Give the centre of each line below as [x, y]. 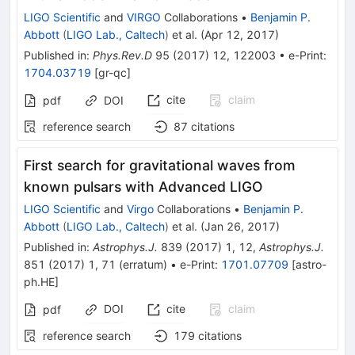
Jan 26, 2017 [240, 226]
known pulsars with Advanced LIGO [143, 186]
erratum [143, 264]
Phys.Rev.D [122, 55]
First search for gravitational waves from [160, 165]
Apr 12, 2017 [240, 34]
